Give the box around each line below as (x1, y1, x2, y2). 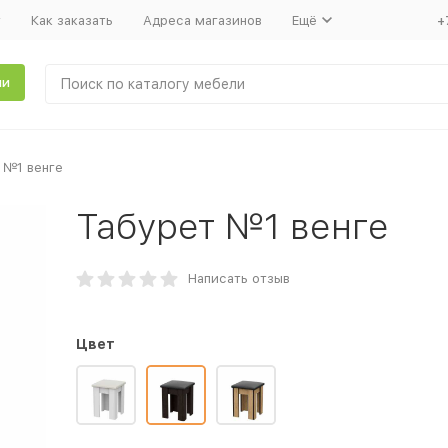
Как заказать (30, 12, 113, 28)
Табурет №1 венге (75, 205, 389, 248)
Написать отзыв (187, 271, 290, 286)
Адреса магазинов (142, 12, 262, 28)
